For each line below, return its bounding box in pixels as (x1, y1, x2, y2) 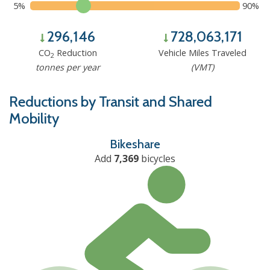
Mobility (9, 110, 59, 127)
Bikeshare (110, 137, 160, 151)
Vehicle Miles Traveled (159, 47, 246, 58)
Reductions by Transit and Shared (9, 93, 212, 110)
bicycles (139, 152, 175, 165)
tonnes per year (35, 61, 100, 73)
